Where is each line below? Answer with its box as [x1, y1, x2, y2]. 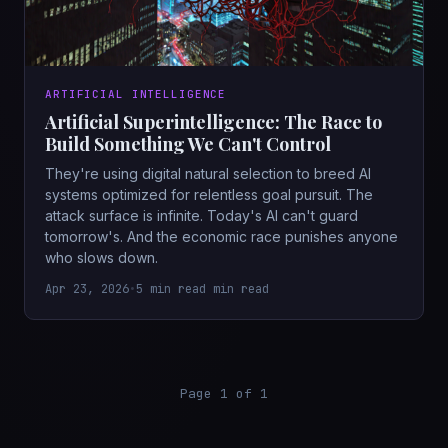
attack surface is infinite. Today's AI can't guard [45, 206, 358, 224]
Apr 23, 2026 [45, 280, 129, 297]
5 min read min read [136, 280, 269, 297]
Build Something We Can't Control [45, 131, 331, 156]
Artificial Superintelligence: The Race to [45, 109, 382, 134]
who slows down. [45, 248, 158, 266]
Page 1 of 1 [180, 384, 268, 402]
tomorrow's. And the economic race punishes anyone [45, 227, 398, 245]
